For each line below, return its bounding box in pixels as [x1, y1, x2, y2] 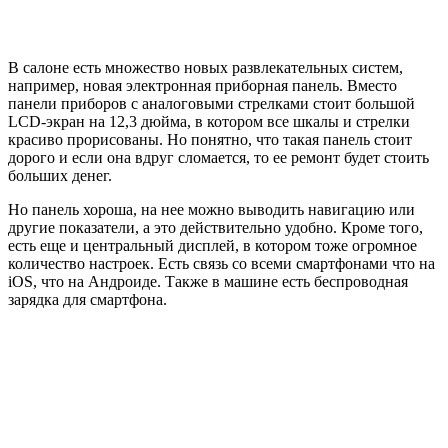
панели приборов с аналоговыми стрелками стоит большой [8, 94, 415, 112]
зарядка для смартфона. [8, 290, 167, 308]
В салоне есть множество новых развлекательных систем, [8, 58, 403, 76]
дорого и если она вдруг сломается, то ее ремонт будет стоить [8, 148, 429, 166]
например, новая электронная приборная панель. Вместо [8, 76, 397, 94]
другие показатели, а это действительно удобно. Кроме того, [8, 218, 423, 236]
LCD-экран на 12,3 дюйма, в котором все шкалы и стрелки [8, 112, 410, 130]
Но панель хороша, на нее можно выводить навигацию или [8, 200, 415, 218]
